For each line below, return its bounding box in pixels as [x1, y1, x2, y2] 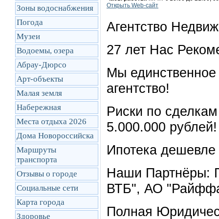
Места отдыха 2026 [17, 117, 87, 126]
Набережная [17, 103, 61, 112]
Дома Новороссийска [17, 131, 94, 140]
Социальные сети [17, 183, 78, 193]
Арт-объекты [17, 74, 63, 84]
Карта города [17, 197, 65, 207]
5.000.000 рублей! [107, 119, 217, 134]
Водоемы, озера [17, 46, 74, 55]
